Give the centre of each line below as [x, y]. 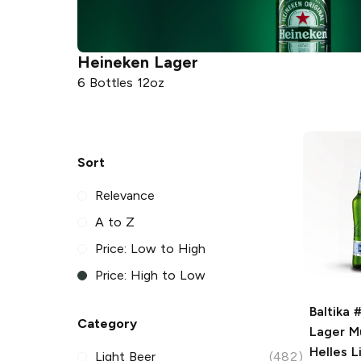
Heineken [113, 62]
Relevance [125, 196]
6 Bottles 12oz [121, 82]
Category [107, 324]
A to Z [115, 222]
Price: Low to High [150, 249]
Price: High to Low [150, 276]
